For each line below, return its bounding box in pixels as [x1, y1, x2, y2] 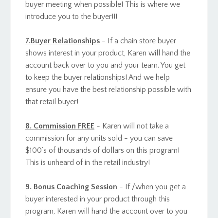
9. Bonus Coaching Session [25, 182, 117, 191]
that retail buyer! [25, 97, 78, 106]
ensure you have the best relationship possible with [25, 85, 191, 94]
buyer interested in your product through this [25, 194, 170, 203]
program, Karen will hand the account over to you [25, 206, 187, 216]
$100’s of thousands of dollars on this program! [25, 145, 180, 155]
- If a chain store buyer [102, 36, 176, 45]
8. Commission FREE [25, 121, 94, 130]
